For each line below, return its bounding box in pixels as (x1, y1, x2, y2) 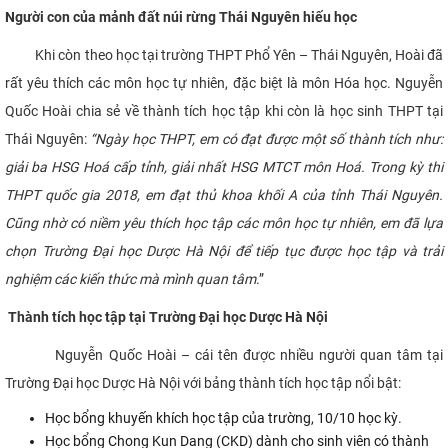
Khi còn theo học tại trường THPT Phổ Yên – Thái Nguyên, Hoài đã (5, 46, 443, 63)
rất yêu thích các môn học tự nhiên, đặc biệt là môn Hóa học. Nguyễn (5, 74, 443, 91)
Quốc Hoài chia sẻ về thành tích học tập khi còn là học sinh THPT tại (5, 102, 443, 119)
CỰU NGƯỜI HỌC (12, 14, 165, 39)
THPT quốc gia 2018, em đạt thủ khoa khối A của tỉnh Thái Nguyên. (5, 186, 443, 203)
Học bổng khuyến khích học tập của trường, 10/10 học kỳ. (45, 409, 402, 426)
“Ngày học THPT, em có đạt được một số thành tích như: (90, 130, 444, 147)
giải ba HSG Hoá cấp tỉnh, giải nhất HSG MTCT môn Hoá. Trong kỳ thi (5, 158, 443, 175)
